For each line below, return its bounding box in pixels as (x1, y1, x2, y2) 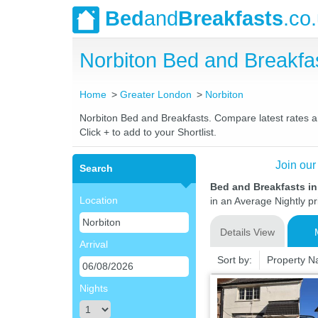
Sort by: (216, 254, 252, 265)
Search (79, 163, 113, 174)
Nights (79, 283, 108, 294)
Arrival (79, 238, 108, 250)
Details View (219, 226, 275, 238)
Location (79, 194, 118, 206)
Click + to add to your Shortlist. (79, 126, 216, 138)
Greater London (120, 89, 192, 100)
